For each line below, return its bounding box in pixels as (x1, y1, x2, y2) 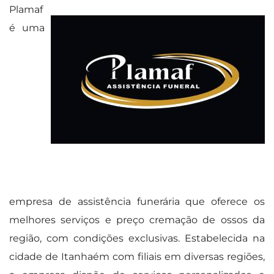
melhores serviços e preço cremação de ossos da (9, 213, 265, 226)
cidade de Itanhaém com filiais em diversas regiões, (9, 250, 265, 262)
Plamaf (9, 3, 43, 15)
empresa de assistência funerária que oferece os (9, 195, 265, 207)
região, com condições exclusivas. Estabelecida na (9, 232, 265, 244)
